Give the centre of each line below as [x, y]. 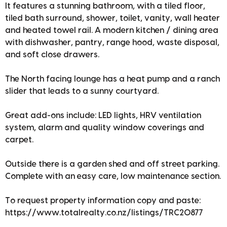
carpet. [19, 140]
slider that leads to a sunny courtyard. [82, 91]
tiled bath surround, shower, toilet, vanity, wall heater [112, 18]
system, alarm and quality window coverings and [105, 128]
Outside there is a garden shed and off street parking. [112, 164]
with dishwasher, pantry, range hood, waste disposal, [112, 43]
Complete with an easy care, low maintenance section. [113, 177]
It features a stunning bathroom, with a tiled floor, [105, 6]
